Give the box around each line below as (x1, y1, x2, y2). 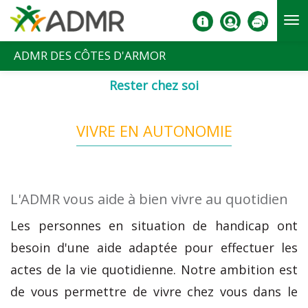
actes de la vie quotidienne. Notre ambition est (10, 261, 298, 278)
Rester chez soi (109, 77, 199, 93)
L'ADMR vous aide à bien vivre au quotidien (10, 189, 288, 208)
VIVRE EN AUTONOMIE (76, 120, 232, 141)
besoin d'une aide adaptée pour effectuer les (10, 239, 298, 256)
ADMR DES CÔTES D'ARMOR (14, 47, 166, 63)
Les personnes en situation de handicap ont (10, 217, 298, 234)
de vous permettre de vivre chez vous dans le (10, 283, 298, 300)
